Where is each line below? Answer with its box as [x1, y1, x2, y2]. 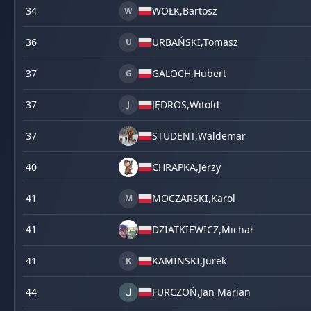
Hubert [194, 67, 226, 80]
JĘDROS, [152, 98, 190, 111]
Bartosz [183, 4, 217, 17]
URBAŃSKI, [152, 35, 203, 49]
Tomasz [203, 35, 238, 49]
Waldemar [198, 129, 246, 142]
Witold [190, 98, 219, 111]
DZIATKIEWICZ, [152, 223, 221, 236]
